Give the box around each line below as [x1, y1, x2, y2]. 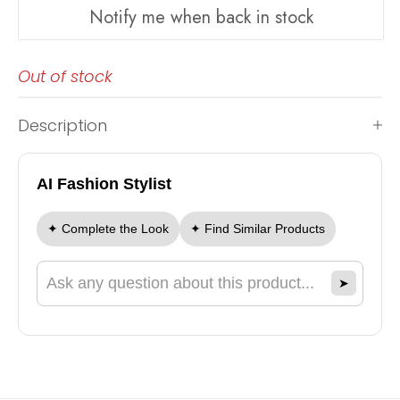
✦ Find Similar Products [190, 221, 325, 236]
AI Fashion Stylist [37, 174, 171, 193]
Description [18, 113, 107, 137]
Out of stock [18, 64, 112, 87]
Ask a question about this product [36, 285, 273, 304]
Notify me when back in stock [88, 4, 313, 31]
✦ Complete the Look [47, 221, 169, 236]
